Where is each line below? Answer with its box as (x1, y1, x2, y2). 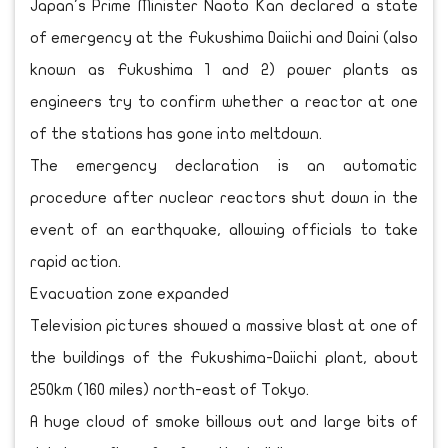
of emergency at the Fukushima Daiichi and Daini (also (30, 30, 418, 47)
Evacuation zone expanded (30, 286, 229, 303)
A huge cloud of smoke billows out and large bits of (30, 414, 418, 431)
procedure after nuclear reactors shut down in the (30, 190, 418, 207)
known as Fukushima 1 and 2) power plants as (30, 62, 418, 79)
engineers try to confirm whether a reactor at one (30, 94, 418, 111)
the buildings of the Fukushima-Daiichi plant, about (30, 350, 418, 367)
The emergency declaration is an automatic (30, 158, 418, 175)
